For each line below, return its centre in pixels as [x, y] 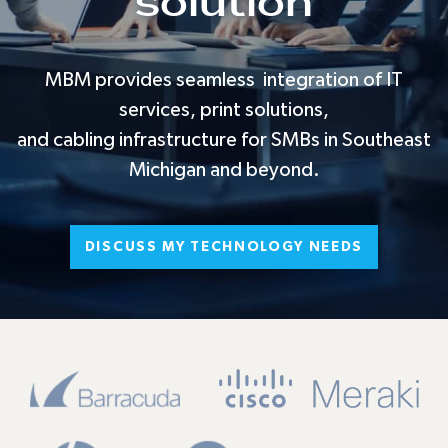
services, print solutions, [224, 109]
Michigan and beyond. [224, 169]
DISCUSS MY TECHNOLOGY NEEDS [224, 246]
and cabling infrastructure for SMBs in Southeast [224, 139]
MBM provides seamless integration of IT [224, 79]
